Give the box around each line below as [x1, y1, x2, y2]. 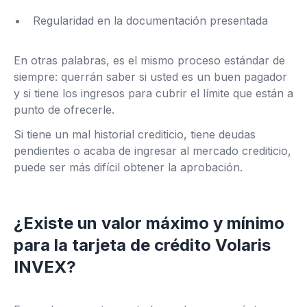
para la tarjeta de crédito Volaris [14, 235, 271, 256]
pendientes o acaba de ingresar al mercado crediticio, [14, 144, 291, 158]
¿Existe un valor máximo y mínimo [14, 213, 284, 234]
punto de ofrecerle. [14, 103, 114, 117]
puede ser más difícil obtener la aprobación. [14, 160, 243, 175]
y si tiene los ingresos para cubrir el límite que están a [14, 86, 293, 101]
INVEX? [14, 257, 76, 278]
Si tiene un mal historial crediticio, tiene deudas [14, 127, 256, 142]
